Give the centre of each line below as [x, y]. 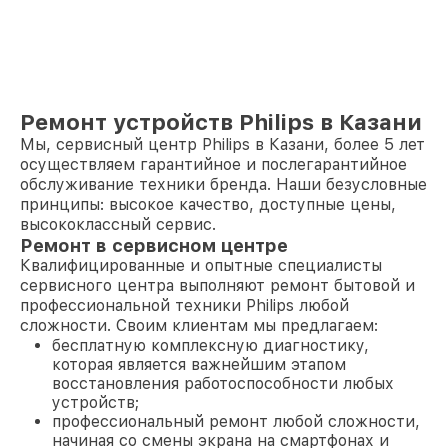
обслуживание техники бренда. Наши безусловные [223, 184]
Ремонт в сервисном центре [154, 245]
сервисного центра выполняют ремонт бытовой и [217, 285]
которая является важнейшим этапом [199, 364]
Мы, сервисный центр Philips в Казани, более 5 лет [222, 144]
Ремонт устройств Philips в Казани [221, 122]
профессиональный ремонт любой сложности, [236, 421]
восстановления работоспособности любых [223, 383]
